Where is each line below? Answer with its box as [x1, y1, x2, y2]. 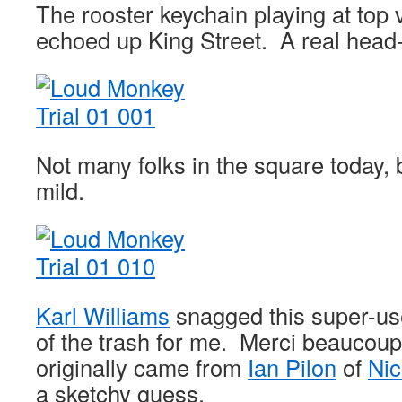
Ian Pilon [248, 351, 336, 383]
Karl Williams [36, 299, 170, 331]
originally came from [36, 351, 248, 383]
